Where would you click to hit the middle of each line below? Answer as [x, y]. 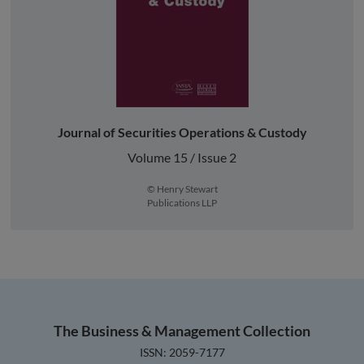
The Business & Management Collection [182, 330]
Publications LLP [182, 202]
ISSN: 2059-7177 [182, 352]
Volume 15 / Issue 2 [182, 157]
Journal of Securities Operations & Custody [182, 132]
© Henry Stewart [182, 188]
